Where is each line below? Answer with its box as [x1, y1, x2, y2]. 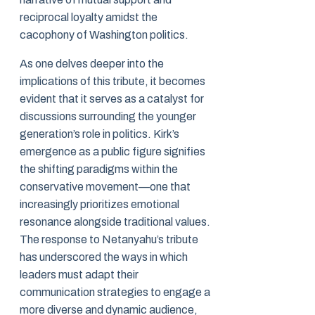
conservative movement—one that [20, 181, 191, 193]
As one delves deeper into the [20, 58, 164, 70]
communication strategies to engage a [20, 286, 210, 299]
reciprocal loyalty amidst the [20, 11, 157, 24]
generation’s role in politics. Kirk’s [20, 128, 179, 141]
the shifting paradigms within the [20, 163, 178, 176]
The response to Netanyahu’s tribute [20, 233, 198, 246]
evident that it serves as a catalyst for [20, 93, 204, 105]
